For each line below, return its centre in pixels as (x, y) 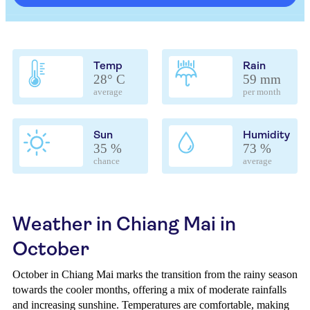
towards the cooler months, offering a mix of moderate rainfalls (149, 290)
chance (107, 161)
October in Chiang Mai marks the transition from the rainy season (155, 274)
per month (262, 92)
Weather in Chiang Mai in (124, 224)
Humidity (266, 135)
